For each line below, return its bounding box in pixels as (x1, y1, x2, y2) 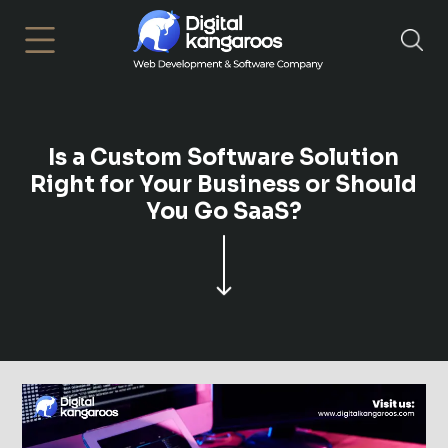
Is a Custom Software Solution (48, 144, 400, 172)
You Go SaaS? (145, 198, 302, 226)
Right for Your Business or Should (30, 171, 418, 199)
